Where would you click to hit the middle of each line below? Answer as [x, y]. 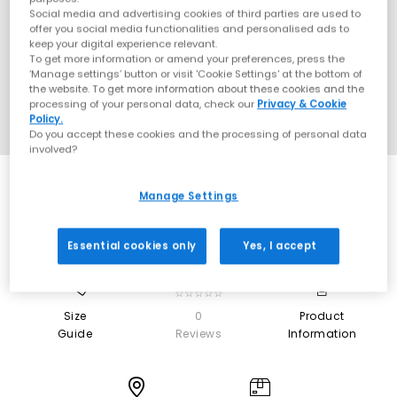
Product [322, 315]
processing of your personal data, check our [144, 104]
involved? [54, 149]
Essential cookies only [132, 246]
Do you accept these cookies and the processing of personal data [198, 134]
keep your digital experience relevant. [124, 44]
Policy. [47, 119]
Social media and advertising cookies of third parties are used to [195, 14]
